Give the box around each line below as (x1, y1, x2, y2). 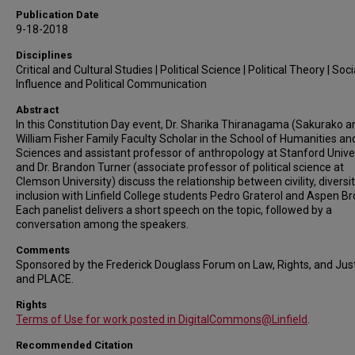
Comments (16, 244, 70, 256)
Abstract (16, 104, 59, 116)
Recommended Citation (16, 339, 133, 351)
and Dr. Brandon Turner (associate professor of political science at (16, 161, 344, 174)
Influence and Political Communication (16, 78, 207, 90)
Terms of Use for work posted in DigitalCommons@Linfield (16, 313, 307, 326)
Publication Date (16, 9, 99, 21)
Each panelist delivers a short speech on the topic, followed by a (16, 204, 332, 216)
